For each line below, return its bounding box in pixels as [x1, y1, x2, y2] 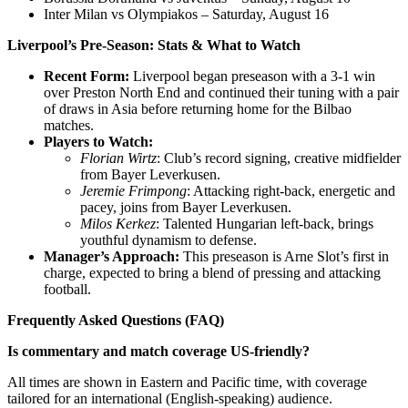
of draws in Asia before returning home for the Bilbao [44, 101, 352, 117]
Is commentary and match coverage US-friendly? [7, 343, 310, 360]
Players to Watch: [44, 134, 153, 150]
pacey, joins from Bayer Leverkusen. [80, 199, 291, 216]
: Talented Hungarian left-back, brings [156, 216, 373, 232]
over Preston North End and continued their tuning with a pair [44, 85, 399, 101]
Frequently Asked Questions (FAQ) [7, 312, 224, 329]
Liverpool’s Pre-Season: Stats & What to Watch [7, 37, 301, 54]
